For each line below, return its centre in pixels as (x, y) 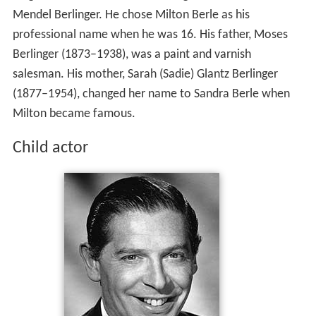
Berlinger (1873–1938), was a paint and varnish (132, 55)
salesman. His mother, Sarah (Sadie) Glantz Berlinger (145, 75)
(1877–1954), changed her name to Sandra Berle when (151, 95)
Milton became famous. (74, 114)
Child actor (50, 148)
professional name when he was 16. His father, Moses (150, 35)
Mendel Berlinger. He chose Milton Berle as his (131, 16)
